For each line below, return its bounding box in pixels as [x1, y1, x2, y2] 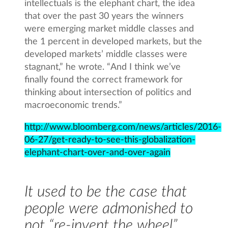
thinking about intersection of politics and [24, 88, 192, 97]
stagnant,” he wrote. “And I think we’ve [24, 62, 181, 72]
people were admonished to [24, 201, 193, 216]
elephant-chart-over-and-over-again [24, 148, 171, 157]
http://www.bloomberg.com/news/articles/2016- [24, 122, 222, 132]
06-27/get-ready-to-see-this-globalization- [24, 135, 196, 145]
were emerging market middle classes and [24, 24, 194, 34]
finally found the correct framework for [24, 75, 183, 84]
